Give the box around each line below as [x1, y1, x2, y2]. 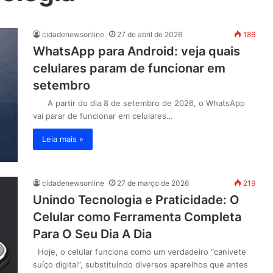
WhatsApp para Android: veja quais [33, 44, 240, 58]
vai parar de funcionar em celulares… [33, 111, 173, 121]
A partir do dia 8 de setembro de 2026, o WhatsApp [33, 98, 245, 108]
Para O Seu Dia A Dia [33, 227, 152, 241]
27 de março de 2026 [117, 179, 189, 188]
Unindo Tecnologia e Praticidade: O [33, 193, 239, 207]
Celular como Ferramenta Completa [33, 210, 241, 224]
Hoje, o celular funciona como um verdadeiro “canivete [33, 247, 246, 257]
